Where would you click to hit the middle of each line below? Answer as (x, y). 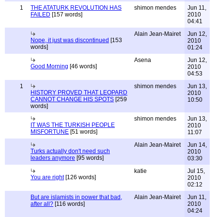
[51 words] (83, 132)
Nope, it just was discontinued (70, 40)
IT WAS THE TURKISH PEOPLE (73, 125)
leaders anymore (53, 158)
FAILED (40, 15)
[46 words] (83, 66)
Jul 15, (196, 171)
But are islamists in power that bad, (76, 197)
